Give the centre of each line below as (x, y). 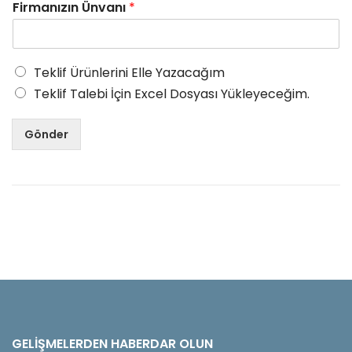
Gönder (46, 134)
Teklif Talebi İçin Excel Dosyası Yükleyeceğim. (172, 94)
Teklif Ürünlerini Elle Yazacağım (129, 73)
